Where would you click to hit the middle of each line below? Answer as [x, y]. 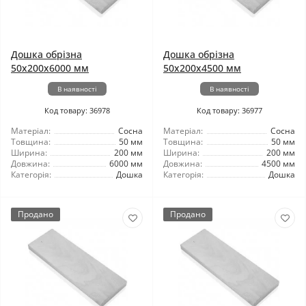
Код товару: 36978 [77, 110]
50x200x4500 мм [202, 68]
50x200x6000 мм [50, 68]
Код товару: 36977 [229, 110]
